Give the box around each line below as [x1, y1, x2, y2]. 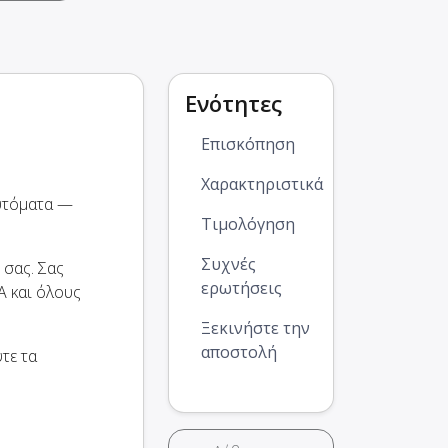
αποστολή [201, 341, 277, 364]
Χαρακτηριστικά [201, 173, 323, 196]
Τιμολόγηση [201, 213, 295, 236]
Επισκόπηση [201, 133, 295, 156]
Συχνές [201, 253, 256, 276]
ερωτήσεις [201, 277, 282, 300]
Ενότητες [185, 88, 282, 119]
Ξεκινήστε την [201, 317, 310, 340]
